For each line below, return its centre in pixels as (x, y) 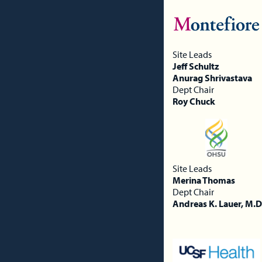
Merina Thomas (204, 180)
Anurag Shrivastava (212, 77)
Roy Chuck (194, 101)
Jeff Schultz (196, 66)
